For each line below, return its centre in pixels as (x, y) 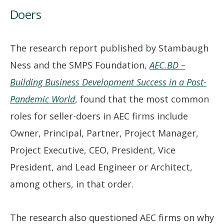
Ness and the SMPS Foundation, (80, 65)
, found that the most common (142, 99)
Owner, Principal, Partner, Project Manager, (104, 133)
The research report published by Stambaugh (109, 48)
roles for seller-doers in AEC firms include (99, 116)
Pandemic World (42, 99)
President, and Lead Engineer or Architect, (101, 167)
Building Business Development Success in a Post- (108, 82)
